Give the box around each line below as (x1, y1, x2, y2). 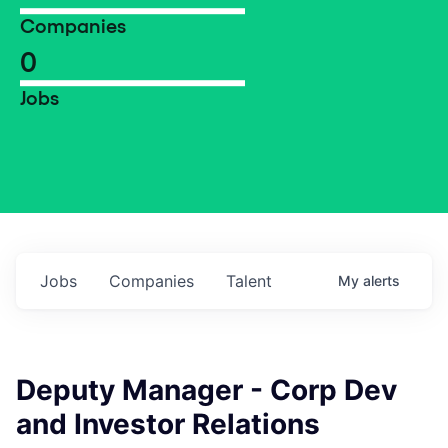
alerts (363, 272, 400, 289)
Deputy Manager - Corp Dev (16, 373, 397, 407)
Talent (226, 271, 272, 291)
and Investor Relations (16, 407, 320, 441)
